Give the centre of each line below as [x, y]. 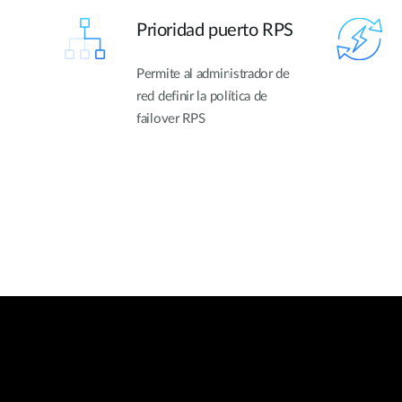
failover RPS [171, 118]
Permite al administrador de [213, 74]
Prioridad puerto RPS [215, 30]
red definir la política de [202, 96]
